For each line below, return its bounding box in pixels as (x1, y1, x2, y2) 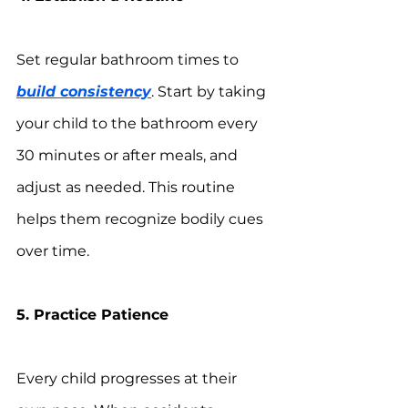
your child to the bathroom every (16, 115, 261, 133)
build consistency (16, 83, 151, 101)
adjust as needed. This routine (16, 178, 239, 197)
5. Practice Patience (16, 306, 168, 324)
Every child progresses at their (16, 370, 240, 388)
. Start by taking (151, 83, 270, 101)
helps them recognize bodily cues (16, 210, 267, 229)
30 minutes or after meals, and (16, 147, 241, 165)
